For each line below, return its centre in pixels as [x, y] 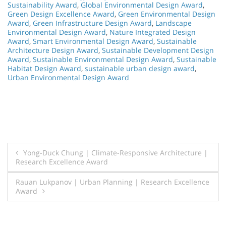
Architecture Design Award [53, 50]
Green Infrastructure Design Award [92, 23]
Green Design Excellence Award [61, 14]
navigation [50, 173]
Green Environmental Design [167, 14]
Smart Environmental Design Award [93, 41]
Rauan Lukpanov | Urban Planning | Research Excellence [112, 182]
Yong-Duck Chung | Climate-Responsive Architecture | [116, 152]
